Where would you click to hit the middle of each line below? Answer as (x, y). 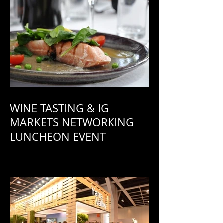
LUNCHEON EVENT (58, 137)
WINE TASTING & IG (59, 108)
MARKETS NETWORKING (72, 122)
